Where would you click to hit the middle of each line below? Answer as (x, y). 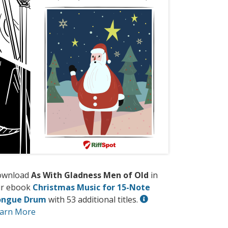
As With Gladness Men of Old (90, 175)
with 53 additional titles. (93, 200)
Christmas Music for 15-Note (91, 188)
